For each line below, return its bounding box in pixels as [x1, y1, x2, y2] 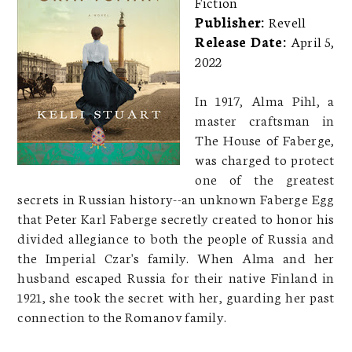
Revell [268, 11, 306, 31]
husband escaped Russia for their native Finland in [17, 266, 335, 286]
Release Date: [195, 31, 291, 50]
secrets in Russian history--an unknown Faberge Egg [17, 188, 335, 207]
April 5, [290, 31, 335, 50]
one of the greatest [195, 168, 335, 188]
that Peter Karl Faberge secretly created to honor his [17, 207, 335, 227]
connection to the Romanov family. [17, 306, 227, 325]
